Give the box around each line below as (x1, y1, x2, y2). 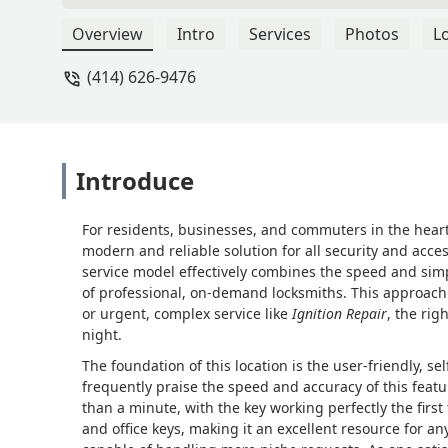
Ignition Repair (292, 304, 387, 324)
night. (82, 325, 122, 345)
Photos (345, 23, 399, 46)
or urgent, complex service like (82, 304, 292, 324)
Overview (72, 23, 143, 46)
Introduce (76, 164, 194, 198)
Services (249, 23, 311, 46)
